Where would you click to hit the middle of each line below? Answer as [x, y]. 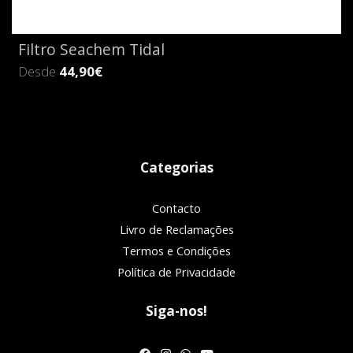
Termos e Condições [176, 251]
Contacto [176, 208]
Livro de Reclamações [176, 230]
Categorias [176, 168]
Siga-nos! [176, 311]
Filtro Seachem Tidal [91, 50]
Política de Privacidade [176, 272]
